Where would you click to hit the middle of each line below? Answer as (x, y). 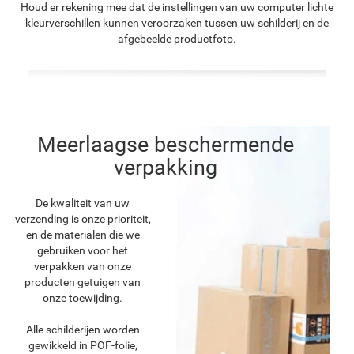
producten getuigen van (83, 282)
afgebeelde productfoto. (177, 38)
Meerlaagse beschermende (165, 144)
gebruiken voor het (83, 250)
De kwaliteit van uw (83, 203)
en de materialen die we (83, 234)
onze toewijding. (83, 298)
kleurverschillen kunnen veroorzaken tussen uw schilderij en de (177, 23)
